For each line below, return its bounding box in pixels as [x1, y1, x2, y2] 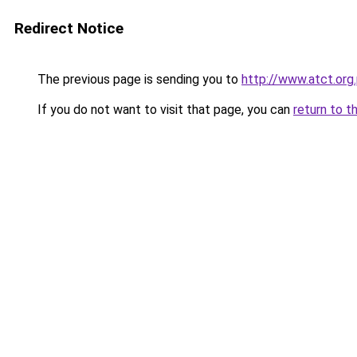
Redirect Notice [14, 19, 124, 37]
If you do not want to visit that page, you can [34, 102, 293, 117]
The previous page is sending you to [34, 72, 241, 87]
